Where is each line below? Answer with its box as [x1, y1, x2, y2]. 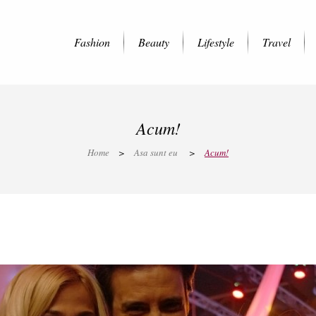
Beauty [138, 35, 169, 49]
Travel [262, 35, 291, 49]
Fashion [74, 35, 110, 49]
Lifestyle [197, 35, 234, 49]
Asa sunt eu [134, 146, 178, 159]
